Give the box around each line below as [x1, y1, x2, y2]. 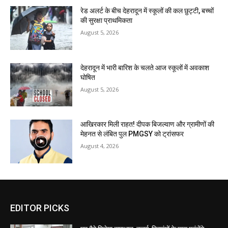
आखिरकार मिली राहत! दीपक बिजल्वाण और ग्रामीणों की [80, 120, 215, 129]
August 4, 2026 [80, 142, 119, 150]
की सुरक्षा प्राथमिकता [80, 16, 133, 25]
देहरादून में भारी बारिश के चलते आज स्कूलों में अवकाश [80, 63, 210, 72]
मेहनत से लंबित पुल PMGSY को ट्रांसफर [80, 130, 184, 138]
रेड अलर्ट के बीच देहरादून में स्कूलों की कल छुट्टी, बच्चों [80, 7, 214, 15]
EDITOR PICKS [10, 203, 69, 214]
